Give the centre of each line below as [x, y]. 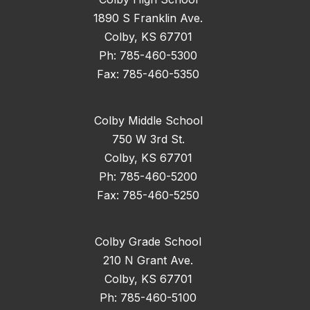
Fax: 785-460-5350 [148, 74]
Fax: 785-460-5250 [148, 195]
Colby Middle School [148, 120]
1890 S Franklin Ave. [148, 18]
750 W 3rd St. [148, 139]
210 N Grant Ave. [148, 260]
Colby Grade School [148, 241]
